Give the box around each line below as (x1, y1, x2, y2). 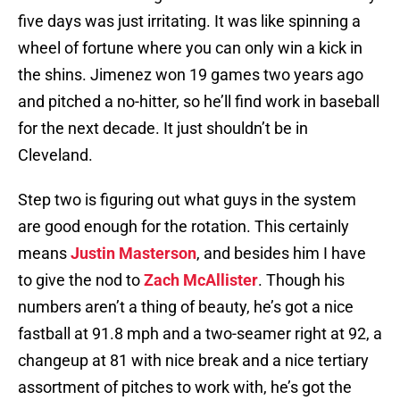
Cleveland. (18, 146, 93, 165)
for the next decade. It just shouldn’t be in (18, 119, 308, 138)
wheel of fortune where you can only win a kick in (18, 38, 362, 58)
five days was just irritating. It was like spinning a (18, 12, 361, 31)
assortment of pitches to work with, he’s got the (18, 378, 352, 397)
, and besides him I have (196, 244, 366, 263)
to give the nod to (18, 271, 144, 290)
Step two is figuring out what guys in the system (18, 190, 356, 210)
